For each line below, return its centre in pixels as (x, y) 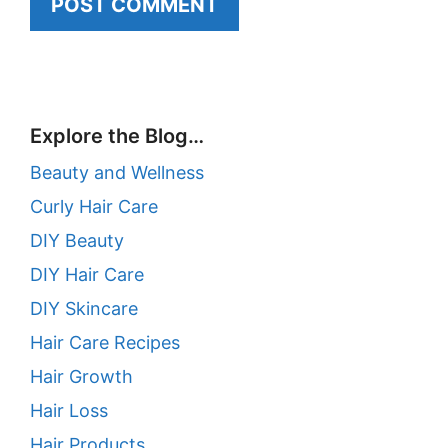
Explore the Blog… (117, 136)
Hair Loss (69, 411)
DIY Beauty (77, 241)
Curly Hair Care (94, 207)
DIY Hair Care (87, 275)
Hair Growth (81, 377)
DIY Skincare (84, 309)
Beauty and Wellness (117, 173)
